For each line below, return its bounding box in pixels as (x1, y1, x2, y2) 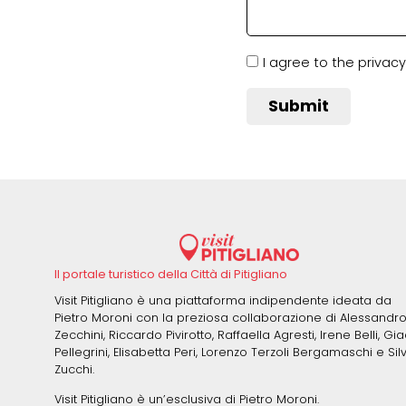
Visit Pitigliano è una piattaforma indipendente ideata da (54, 293, 391, 308)
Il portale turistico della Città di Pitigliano (54, 266, 287, 282)
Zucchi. (54, 362, 94, 377)
